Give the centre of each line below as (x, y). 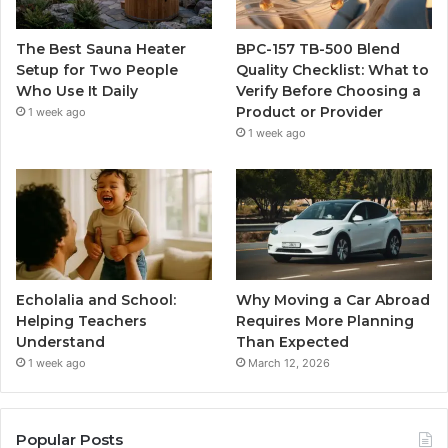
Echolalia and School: (96, 299)
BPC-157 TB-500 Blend (318, 49)
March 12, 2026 (289, 362)
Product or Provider (310, 112)
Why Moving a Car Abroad (333, 299)
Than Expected (293, 341)
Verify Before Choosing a (329, 91)
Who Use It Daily (77, 91)
